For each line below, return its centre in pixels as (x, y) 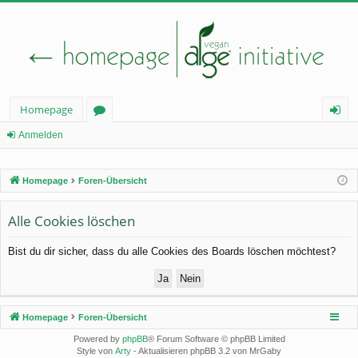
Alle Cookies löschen (72, 221)
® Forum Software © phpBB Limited (216, 338)
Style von (96, 350)
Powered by (97, 338)
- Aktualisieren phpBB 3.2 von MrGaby (206, 350)
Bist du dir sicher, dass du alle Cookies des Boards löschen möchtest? (172, 251)
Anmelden (41, 135)
